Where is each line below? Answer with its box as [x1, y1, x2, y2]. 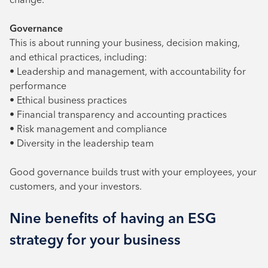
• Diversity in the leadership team [10, 137, 154, 149]
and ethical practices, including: [10, 51, 147, 63]
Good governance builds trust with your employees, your [10, 166, 257, 178]
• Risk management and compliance [10, 123, 167, 135]
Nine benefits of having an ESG [10, 209, 217, 227]
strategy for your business [10, 231, 181, 248]
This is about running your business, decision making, [10, 36, 240, 48]
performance [10, 80, 66, 92]
